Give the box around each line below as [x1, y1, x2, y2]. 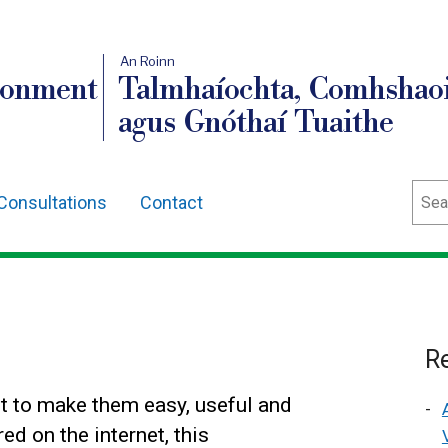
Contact [140, 192, 203, 213]
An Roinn [120, 53, 175, 70]
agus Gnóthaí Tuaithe [118, 104, 395, 142]
